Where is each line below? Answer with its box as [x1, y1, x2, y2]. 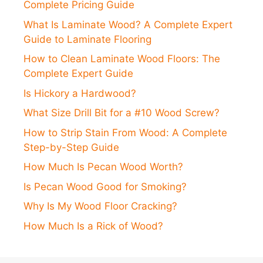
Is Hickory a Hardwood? [23, 87, 136, 99]
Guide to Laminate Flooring [23, 33, 151, 45]
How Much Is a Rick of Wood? [23, 220, 163, 232]
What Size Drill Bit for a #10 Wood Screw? [23, 107, 220, 119]
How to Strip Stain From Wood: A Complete [23, 126, 227, 139]
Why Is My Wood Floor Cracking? [23, 200, 177, 213]
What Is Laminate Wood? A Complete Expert [23, 18, 232, 31]
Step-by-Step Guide [23, 141, 119, 153]
